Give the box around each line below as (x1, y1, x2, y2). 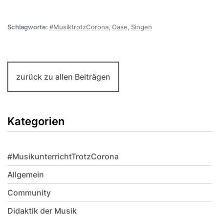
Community (7, 188, 51, 198)
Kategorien (7, 115, 65, 128)
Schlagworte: (7, 23, 49, 31)
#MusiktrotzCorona (49, 23, 109, 31)
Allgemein (7, 170, 44, 180)
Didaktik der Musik (7, 206, 77, 216)
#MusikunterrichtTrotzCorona (7, 152, 119, 162)
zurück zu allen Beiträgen (16, 72, 110, 82)
